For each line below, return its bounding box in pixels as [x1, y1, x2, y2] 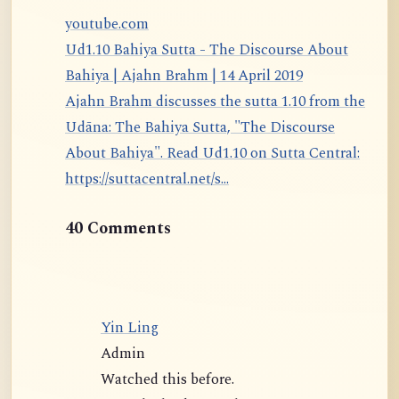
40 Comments [65, 215, 171, 241]
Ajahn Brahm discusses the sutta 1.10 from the [65, 91, 109, 114]
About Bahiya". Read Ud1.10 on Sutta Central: [65, 142, 360, 166]
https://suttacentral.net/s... [65, 168, 229, 191]
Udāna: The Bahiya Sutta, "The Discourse [65, 117, 270, 140]
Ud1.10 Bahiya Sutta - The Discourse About [65, 39, 348, 62]
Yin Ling [101, 316, 159, 339]
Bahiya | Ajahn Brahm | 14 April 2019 [65, 65, 303, 88]
